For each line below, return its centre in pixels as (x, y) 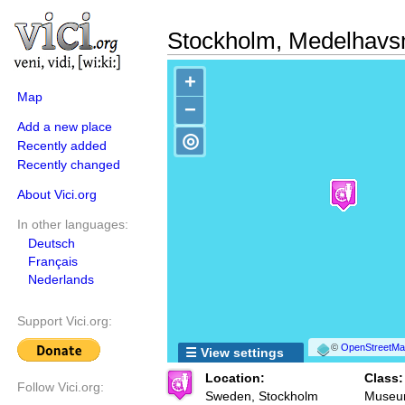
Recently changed (69, 165)
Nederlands (61, 279)
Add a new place (65, 127)
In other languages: (73, 224)
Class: (384, 378)
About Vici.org (57, 194)
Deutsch (52, 243)
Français (53, 261)
